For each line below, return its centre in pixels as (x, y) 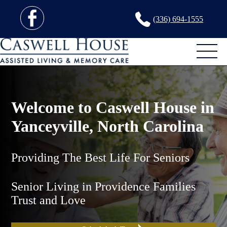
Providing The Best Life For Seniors (101, 157)
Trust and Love (49, 200)
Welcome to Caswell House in (113, 107)
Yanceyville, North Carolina (108, 126)
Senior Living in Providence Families (104, 186)
